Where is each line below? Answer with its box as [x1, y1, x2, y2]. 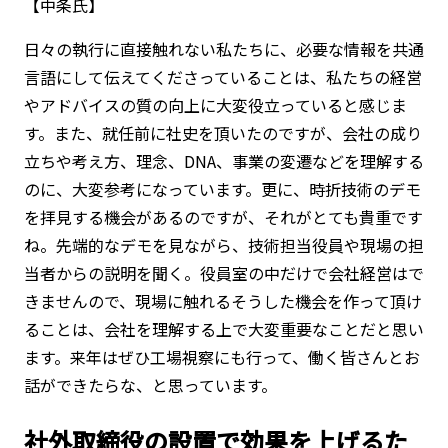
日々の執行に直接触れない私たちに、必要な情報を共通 [23, 36, 424, 61]
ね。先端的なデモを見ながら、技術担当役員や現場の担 [23, 232, 424, 257]
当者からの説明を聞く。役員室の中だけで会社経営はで [23, 260, 424, 285]
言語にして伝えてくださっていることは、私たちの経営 [23, 64, 422, 89]
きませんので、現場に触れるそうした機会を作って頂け [23, 288, 422, 313]
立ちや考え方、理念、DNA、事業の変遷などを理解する [23, 148, 424, 173]
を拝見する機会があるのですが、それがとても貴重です [23, 204, 423, 229]
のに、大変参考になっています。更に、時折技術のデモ [23, 176, 421, 201]
